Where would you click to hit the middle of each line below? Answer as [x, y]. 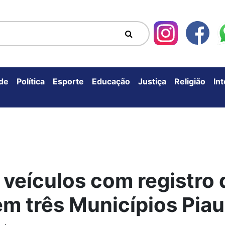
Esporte [68, 81]
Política [31, 81]
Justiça [152, 81]
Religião [190, 81]
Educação [111, 81]
